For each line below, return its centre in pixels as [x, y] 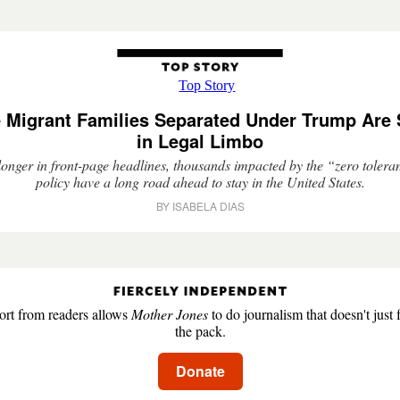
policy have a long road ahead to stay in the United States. [200, 182]
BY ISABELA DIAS [200, 206]
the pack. [200, 331]
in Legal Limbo [200, 141]
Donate [200, 371]
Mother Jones [169, 314]
